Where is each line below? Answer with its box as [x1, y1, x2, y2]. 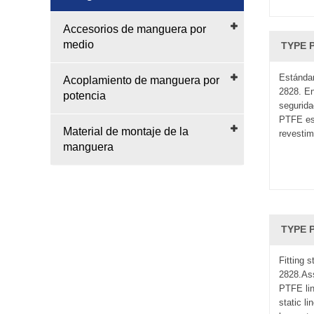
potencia [63, 89, 106, 102]
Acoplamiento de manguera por [63, 74, 219, 86]
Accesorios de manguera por [63, 22, 206, 35]
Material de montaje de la [63, 125, 189, 137]
